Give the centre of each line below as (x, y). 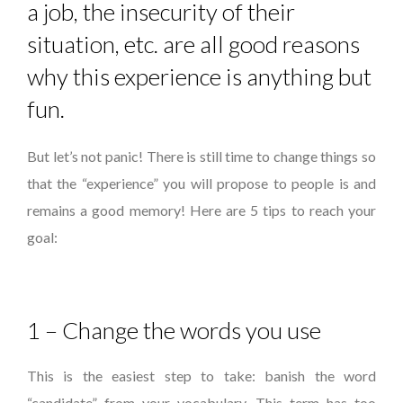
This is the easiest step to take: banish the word (201, 376)
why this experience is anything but (199, 76)
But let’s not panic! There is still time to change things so (201, 156)
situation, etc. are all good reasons (193, 44)
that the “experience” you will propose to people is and (201, 183)
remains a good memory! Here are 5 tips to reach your (201, 210)
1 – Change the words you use (174, 330)
